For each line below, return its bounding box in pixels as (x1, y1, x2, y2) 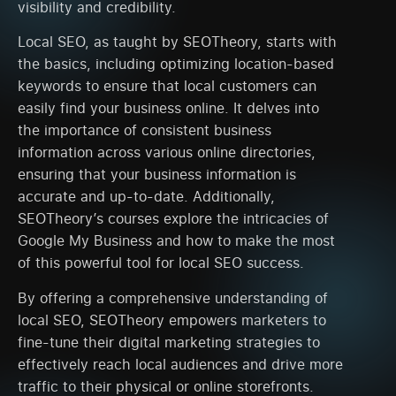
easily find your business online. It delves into (18, 98, 319, 118)
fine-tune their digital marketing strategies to (18, 331, 320, 352)
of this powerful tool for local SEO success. (18, 253, 304, 273)
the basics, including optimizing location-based (18, 54, 334, 74)
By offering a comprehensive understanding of (18, 287, 328, 308)
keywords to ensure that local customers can (18, 76, 316, 96)
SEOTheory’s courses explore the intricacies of (18, 209, 329, 229)
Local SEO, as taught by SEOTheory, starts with (18, 32, 337, 52)
